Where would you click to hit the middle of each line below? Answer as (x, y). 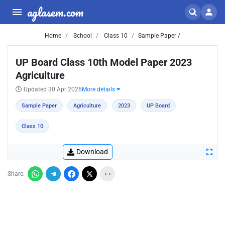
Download (92, 152)
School (82, 36)
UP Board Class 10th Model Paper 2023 (104, 62)
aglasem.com (55, 12)
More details (99, 89)
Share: (16, 174)
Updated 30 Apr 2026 (53, 89)
